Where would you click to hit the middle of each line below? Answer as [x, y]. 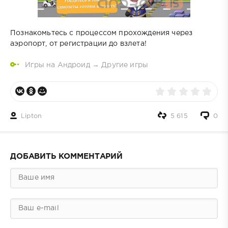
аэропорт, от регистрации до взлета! [78, 44]
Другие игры [125, 65]
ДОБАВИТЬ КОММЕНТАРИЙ [66, 156]
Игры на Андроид [58, 65]
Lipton [32, 116]
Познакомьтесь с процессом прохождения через [102, 33]
